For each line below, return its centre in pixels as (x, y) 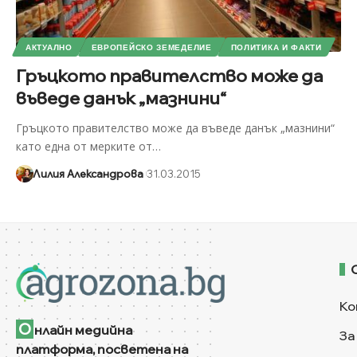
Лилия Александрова (88, 173)
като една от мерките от (84, 146)
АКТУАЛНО (49, 47)
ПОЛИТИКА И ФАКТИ (276, 47)
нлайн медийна (83, 330)
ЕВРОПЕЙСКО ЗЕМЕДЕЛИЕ (151, 47)
